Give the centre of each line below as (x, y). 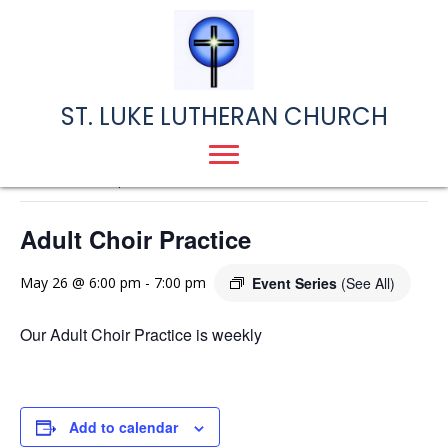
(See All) (368, 283)
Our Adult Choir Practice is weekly (141, 334)
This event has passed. (93, 178)
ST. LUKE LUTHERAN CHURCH (224, 116)
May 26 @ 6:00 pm (80, 282)
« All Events (65, 133)
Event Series (296, 283)
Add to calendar (123, 427)
